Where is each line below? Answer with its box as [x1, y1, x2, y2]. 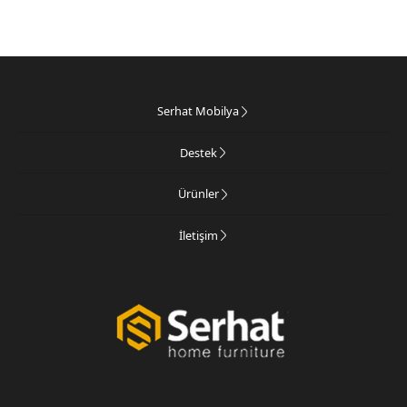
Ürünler [177, 185, 219, 203]
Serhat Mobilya [157, 103, 239, 120]
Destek [179, 144, 217, 161]
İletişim [178, 226, 218, 243]
